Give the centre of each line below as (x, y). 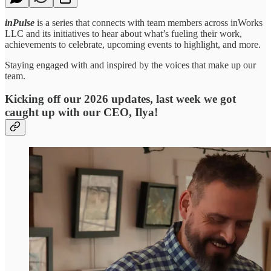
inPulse (20, 22)
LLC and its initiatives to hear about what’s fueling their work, (123, 33)
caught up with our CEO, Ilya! (81, 113)
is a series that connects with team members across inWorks (149, 22)
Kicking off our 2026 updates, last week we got (120, 99)
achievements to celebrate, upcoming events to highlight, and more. (133, 44)
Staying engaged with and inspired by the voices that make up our (130, 65)
